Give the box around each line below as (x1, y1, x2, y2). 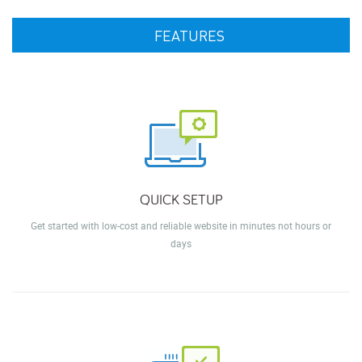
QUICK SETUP (139, 189, 223, 208)
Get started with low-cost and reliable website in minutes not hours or (31, 218, 331, 232)
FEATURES (154, 25, 225, 44)
